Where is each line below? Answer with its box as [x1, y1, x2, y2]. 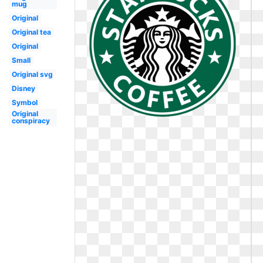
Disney [11, 84, 35, 93]
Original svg [11, 70, 53, 79]
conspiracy [11, 116, 50, 125]
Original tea [11, 28, 51, 36]
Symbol [11, 98, 38, 107]
